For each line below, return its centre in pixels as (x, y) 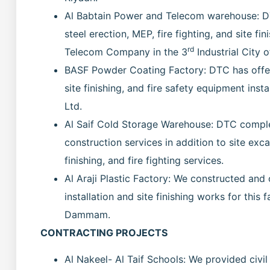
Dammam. (87, 214)
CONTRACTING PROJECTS (104, 232)
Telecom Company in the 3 (126, 52)
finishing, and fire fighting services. (144, 160)
